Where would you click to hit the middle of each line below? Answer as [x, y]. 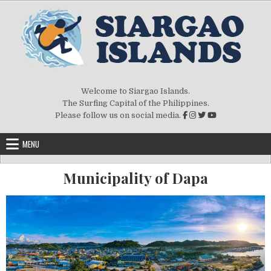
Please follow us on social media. [119, 115]
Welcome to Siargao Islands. [135, 91]
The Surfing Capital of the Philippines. [135, 103]
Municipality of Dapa [135, 178]
